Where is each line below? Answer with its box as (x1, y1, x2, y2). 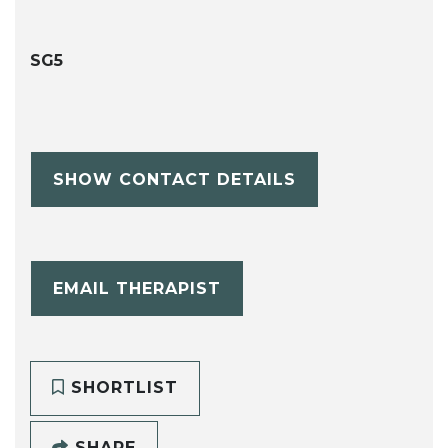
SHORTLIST (64, 378, 178, 398)
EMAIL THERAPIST (52, 278, 221, 298)
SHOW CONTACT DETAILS (52, 169, 296, 189)
